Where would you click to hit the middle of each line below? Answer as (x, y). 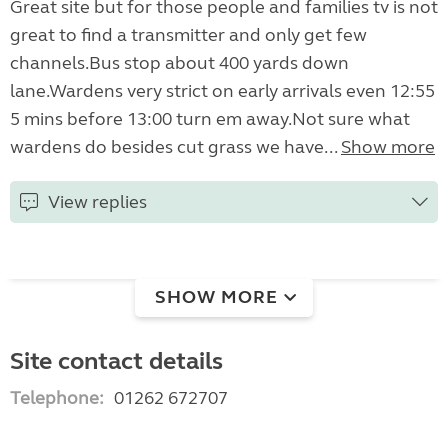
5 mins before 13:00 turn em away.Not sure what (210, 119)
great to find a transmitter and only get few (188, 35)
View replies (97, 202)
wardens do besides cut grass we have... (175, 147)
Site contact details (116, 362)
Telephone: (57, 398)
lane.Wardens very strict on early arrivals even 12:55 (222, 91)
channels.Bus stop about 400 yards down (179, 63)
